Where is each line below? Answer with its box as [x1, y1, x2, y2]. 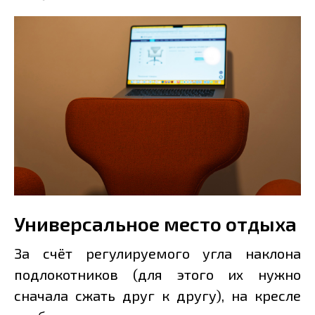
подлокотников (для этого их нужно [14, 266, 301, 283]
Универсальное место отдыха [14, 212, 297, 236]
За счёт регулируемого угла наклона [14, 245, 301, 262]
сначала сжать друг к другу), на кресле [14, 287, 301, 304]
